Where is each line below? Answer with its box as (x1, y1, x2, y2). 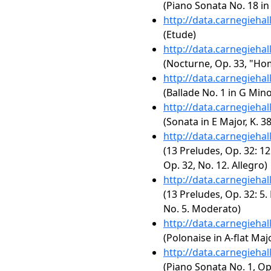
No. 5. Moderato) (163, 202, 241, 215)
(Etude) (163, 28, 196, 41)
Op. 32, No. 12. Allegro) (163, 158, 267, 172)
